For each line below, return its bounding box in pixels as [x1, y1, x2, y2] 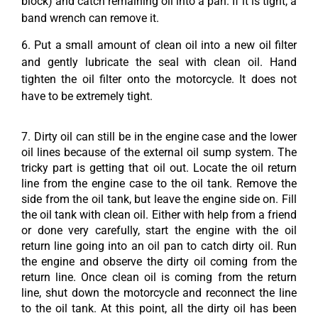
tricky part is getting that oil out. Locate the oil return [21, 161, 297, 175]
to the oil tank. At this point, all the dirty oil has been [21, 302, 297, 316]
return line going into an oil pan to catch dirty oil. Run [21, 239, 297, 253]
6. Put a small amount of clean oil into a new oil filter [21, 38, 297, 53]
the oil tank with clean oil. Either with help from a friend [21, 208, 297, 222]
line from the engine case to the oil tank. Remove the [21, 177, 297, 191]
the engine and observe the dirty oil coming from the [21, 255, 297, 269]
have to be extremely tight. [21, 89, 153, 104]
